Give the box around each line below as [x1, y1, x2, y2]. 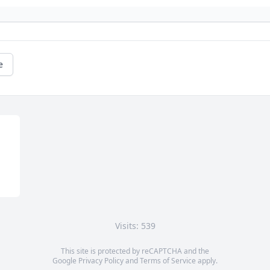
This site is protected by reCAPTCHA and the [61, 246, 209, 257]
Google [52, 256, 78, 266]
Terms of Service [140, 256, 196, 266]
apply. [196, 256, 218, 266]
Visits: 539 [115, 220, 155, 232]
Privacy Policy [78, 256, 124, 266]
